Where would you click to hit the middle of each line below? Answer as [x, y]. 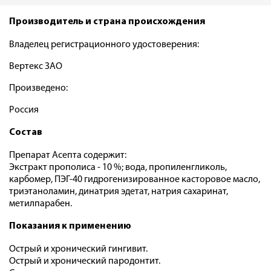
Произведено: [38, 89]
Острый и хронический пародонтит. [85, 262]
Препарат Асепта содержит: [68, 156]
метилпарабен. [41, 204]
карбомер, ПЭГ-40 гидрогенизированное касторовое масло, [135, 180]
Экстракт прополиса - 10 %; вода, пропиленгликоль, [118, 168]
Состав [26, 133]
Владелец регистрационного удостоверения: [104, 45]
